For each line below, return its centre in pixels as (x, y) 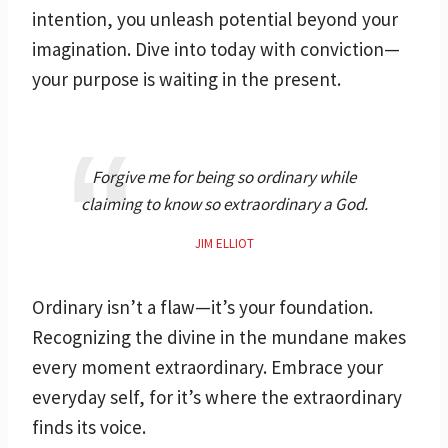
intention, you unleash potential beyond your (215, 18)
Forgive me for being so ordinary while (224, 176)
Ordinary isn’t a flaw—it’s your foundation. (202, 306)
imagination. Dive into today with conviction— (216, 48)
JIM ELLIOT (224, 243)
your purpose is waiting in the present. (186, 78)
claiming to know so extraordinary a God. (224, 203)
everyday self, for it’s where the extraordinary (217, 396)
